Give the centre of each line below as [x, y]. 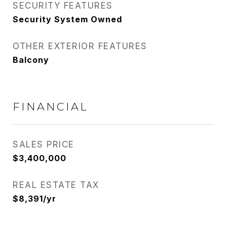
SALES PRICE [44, 144]
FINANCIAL [50, 107]
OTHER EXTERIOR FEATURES [80, 46]
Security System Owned [67, 19]
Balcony [31, 60]
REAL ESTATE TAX [56, 185]
